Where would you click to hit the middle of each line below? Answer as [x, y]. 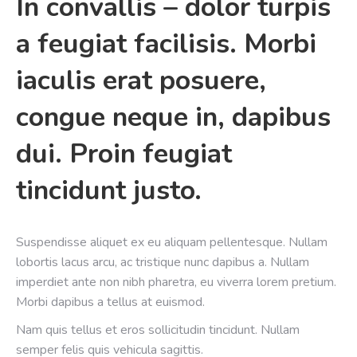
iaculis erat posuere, [141, 80]
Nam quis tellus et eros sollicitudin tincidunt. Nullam [158, 330]
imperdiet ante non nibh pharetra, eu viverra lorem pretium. [176, 282]
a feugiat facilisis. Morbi [166, 44]
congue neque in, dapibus [173, 117]
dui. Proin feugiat [124, 154]
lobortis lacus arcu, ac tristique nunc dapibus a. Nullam [163, 262]
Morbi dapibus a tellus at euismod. [110, 302]
